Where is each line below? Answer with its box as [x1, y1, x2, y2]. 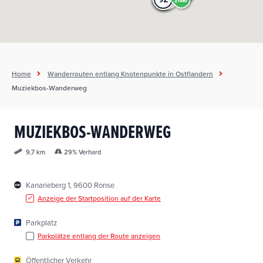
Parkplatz [26, 218, 57, 228]
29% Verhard [64, 148, 101, 156]
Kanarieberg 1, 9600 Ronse [26, 181, 114, 190]
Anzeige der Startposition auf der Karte [38, 194, 161, 203]
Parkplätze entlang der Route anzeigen [38, 232, 160, 240]
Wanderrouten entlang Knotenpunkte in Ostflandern [48, 70, 213, 79]
